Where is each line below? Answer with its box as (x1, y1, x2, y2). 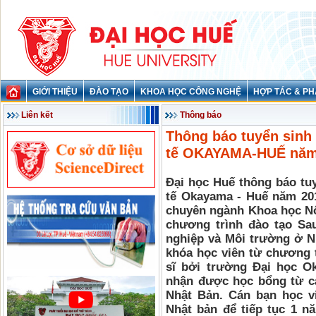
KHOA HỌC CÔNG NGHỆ (140, 87, 241, 97)
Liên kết (21, 110, 53, 120)
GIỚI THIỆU (32, 87, 78, 97)
